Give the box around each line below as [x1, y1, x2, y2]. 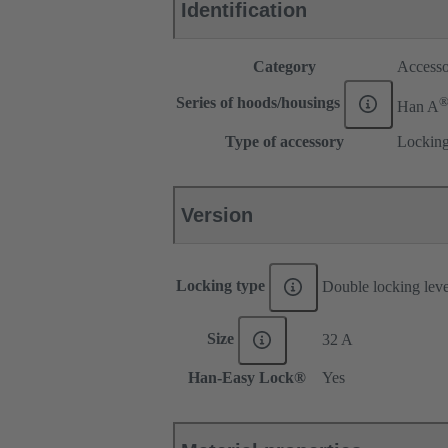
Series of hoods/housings [176, 94, 345, 112]
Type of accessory [225, 133, 344, 151]
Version [181, 204, 253, 227]
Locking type [176, 277, 270, 295]
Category [253, 58, 316, 76]
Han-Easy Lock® [188, 369, 306, 387]
